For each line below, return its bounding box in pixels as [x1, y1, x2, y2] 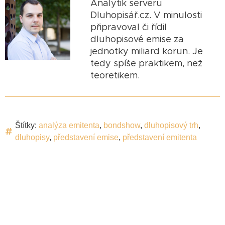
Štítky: [15, 121, 39, 130]
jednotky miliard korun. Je [90, 47, 203, 56]
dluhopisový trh [144, 121, 198, 130]
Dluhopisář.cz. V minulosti [90, 11, 202, 20]
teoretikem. [90, 71, 140, 80]
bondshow [103, 121, 140, 130]
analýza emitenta [39, 121, 99, 130]
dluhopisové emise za [90, 35, 184, 44]
